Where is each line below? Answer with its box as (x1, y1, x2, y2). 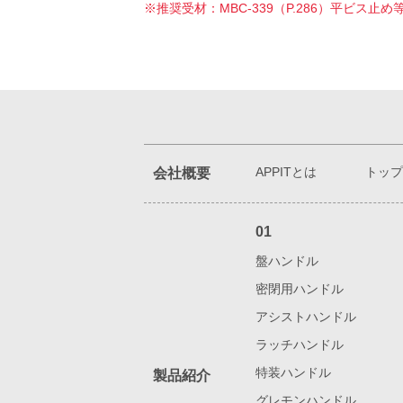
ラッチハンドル (255, 337, 344, 352)
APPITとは (255, 165, 317, 179)
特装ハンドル (255, 365, 331, 380)
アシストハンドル (255, 309, 356, 324)
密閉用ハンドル (255, 282, 344, 296)
